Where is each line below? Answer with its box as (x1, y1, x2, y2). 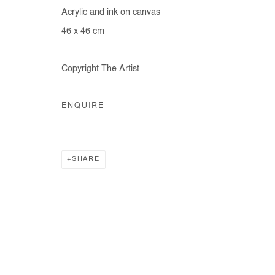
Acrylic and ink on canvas (61, 7, 160, 17)
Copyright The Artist (61, 64, 139, 74)
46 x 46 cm (61, 26, 104, 36)
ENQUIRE (61, 102, 104, 110)
